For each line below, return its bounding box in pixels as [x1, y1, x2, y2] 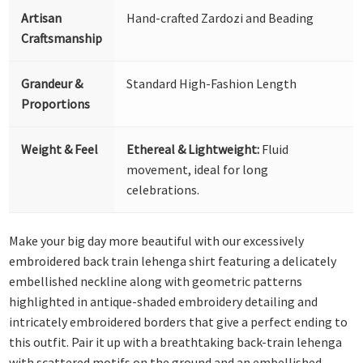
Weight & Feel [21, 140, 99, 157]
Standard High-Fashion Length [126, 75, 297, 92]
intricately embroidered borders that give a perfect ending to [9, 314, 348, 331]
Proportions [21, 95, 91, 112]
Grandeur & [21, 75, 83, 92]
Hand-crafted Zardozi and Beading [126, 9, 314, 26]
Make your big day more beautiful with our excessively [9, 233, 305, 250]
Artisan [21, 9, 62, 26]
